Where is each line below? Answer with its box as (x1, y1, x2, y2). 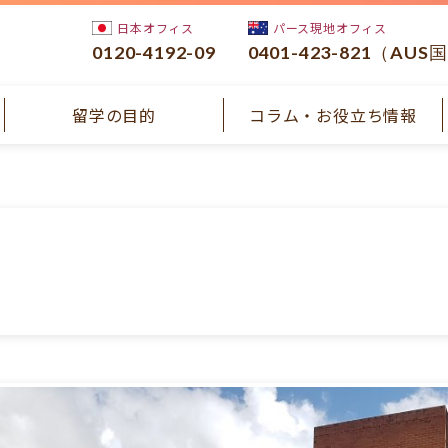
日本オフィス (117, 18, 194, 36)
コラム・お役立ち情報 (249, 103, 417, 128)
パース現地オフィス (272, 18, 387, 36)
